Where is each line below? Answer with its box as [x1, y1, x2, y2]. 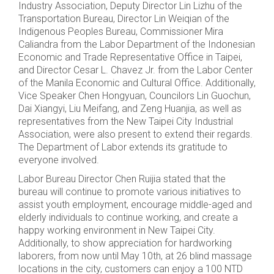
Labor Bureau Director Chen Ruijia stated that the [18, 172, 226, 185]
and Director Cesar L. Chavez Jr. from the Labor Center [18, 64, 253, 76]
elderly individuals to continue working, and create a [18, 211, 238, 223]
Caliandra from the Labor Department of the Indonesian [18, 38, 255, 50]
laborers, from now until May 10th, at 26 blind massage [18, 250, 252, 262]
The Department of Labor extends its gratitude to [18, 141, 228, 153]
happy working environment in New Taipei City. [18, 224, 215, 236]
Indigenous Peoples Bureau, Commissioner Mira [18, 25, 223, 37]
